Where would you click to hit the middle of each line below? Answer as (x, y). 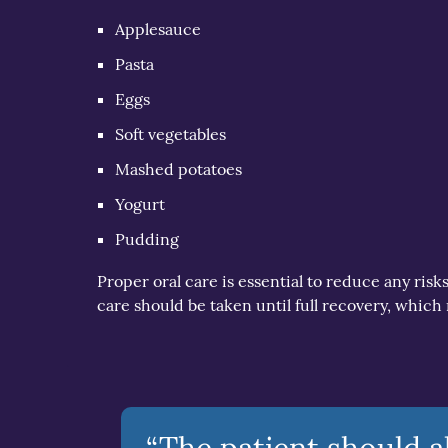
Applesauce (158, 29)
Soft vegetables (171, 134)
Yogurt (140, 204)
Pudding (147, 239)
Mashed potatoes (179, 169)
